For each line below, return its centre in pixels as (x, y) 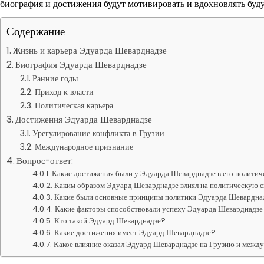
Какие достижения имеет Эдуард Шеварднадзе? (135, 232)
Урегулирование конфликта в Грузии (98, 133)
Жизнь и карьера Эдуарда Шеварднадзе (90, 50)
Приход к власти (64, 92)
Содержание (36, 32)
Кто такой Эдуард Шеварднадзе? (110, 221)
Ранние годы (55, 78)
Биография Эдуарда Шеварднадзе (81, 65)
